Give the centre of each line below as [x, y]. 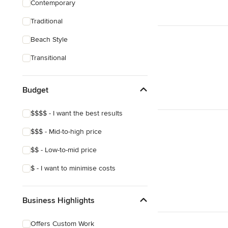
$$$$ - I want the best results [77, 113]
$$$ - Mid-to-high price [66, 132]
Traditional [47, 21]
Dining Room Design [63, 34]
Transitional [48, 58]
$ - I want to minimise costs [73, 168]
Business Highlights [59, 200]
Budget [35, 90]
